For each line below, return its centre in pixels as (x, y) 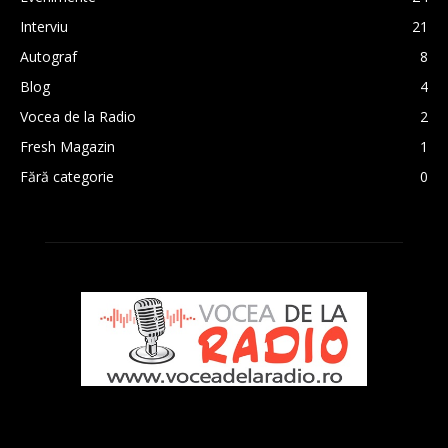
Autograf (48, 56)
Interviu (44, 26)
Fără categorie (67, 176)
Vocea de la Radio (78, 116)
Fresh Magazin (67, 146)
